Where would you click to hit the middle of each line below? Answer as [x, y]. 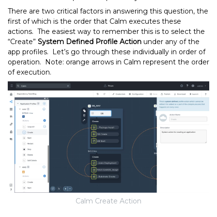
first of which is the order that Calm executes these [94, 21]
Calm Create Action [108, 201]
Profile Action [118, 41]
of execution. [30, 72]
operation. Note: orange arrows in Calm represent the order [108, 62]
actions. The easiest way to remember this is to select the [106, 31]
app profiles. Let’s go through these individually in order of [107, 52]
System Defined [66, 41]
